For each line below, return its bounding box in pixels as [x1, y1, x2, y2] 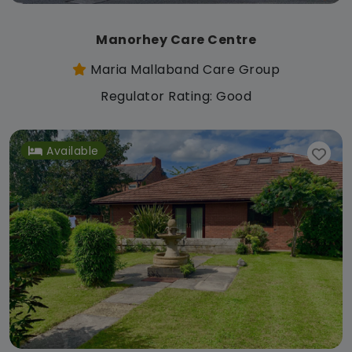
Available [46, 142, 99, 159]
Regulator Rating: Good [101, 86, 251, 105]
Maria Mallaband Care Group [86, 60, 280, 79]
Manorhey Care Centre [96, 30, 256, 49]
